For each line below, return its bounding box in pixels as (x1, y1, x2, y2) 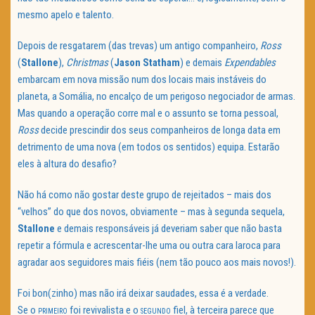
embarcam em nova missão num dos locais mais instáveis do (18, 73, 266, 86)
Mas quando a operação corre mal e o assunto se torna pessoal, (18, 107, 278, 120)
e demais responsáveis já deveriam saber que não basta (55, 222, 282, 236)
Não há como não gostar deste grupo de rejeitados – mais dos (18, 188, 271, 202)
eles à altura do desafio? (18, 157, 117, 171)
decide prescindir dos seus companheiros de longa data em (39, 124, 281, 137)
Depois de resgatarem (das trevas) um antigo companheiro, (18, 39, 260, 53)
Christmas (66, 56, 108, 70)
